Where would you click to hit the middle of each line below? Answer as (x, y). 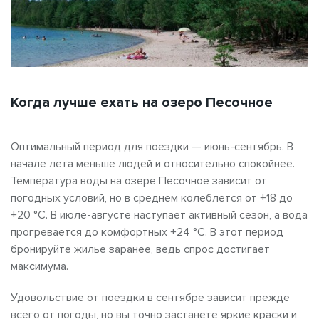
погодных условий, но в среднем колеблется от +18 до (152, 198)
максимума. (40, 267)
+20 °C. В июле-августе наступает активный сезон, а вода (159, 215)
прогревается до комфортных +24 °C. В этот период (147, 232)
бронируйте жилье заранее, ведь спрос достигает (140, 250)
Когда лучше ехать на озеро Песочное (142, 103)
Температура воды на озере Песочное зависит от (139, 181)
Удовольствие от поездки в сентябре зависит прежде (150, 298)
